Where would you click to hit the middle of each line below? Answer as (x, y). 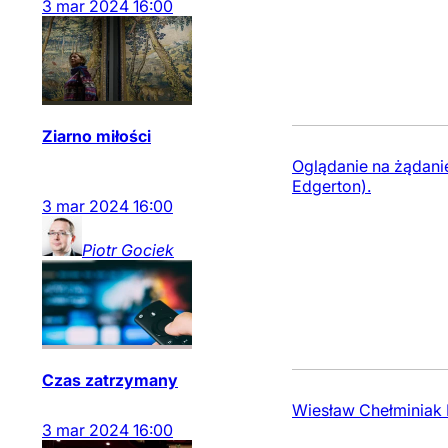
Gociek (147, 250)
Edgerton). (331, 186)
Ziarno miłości (96, 136)
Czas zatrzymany (110, 380)
